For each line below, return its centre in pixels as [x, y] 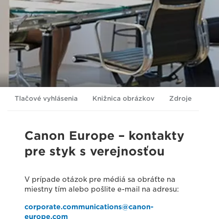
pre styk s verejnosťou [95, 151]
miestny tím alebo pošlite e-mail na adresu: [102, 189]
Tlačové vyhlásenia [46, 99]
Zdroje [180, 99]
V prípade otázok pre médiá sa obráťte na [100, 179]
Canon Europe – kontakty [104, 136]
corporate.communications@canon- [89, 207]
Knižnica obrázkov [123, 99]
